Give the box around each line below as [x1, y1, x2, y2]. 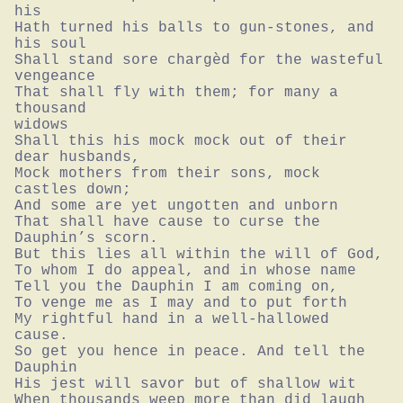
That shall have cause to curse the [14, 213, 320, 230]
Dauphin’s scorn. [14, 229, 158, 246]
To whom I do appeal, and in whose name [14, 262, 356, 279]
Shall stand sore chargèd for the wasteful [14, 51, 383, 68]
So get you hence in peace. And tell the [14, 343, 365, 360]
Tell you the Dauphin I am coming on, [14, 278, 338, 295]
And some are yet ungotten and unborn [14, 197, 338, 214]
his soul [14, 35, 86, 52]
